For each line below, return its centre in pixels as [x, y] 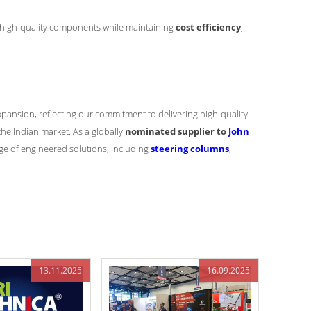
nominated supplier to [177, 131]
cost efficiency [208, 27]
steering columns [190, 149]
